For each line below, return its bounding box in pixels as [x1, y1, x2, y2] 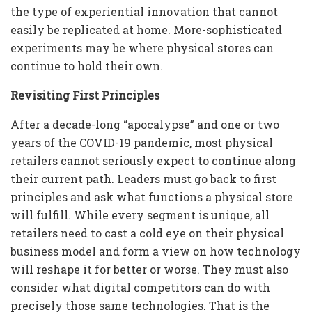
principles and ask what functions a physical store [10, 189, 293, 205]
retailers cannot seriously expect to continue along [10, 153, 296, 169]
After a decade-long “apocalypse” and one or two [10, 117, 279, 132]
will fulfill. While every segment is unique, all [10, 208, 270, 223]
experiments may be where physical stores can [10, 40, 274, 56]
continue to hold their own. [10, 58, 163, 74]
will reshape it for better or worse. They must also [10, 262, 288, 277]
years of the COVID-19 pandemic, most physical [10, 135, 273, 150]
